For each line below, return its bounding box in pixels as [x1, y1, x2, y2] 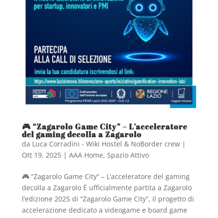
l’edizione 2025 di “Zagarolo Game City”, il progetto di [21, 194, 194, 204]
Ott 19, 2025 [21, 150, 61, 160]
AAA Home [69, 150, 103, 160]
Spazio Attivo [107, 150, 149, 160]
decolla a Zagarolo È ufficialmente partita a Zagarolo [21, 183, 192, 193]
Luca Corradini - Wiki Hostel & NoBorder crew [32, 139, 180, 149]
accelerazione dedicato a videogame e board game [21, 205, 187, 215]
